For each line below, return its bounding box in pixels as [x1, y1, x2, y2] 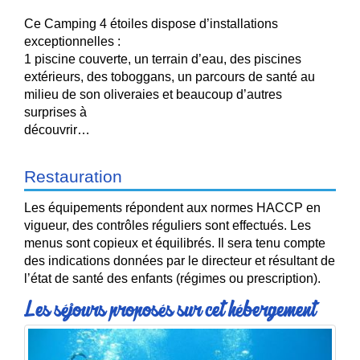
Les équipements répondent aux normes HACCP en [24, 201, 321, 215]
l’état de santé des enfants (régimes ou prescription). [24, 272, 321, 286]
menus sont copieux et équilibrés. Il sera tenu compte [24, 236, 325, 251]
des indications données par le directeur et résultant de [24, 254, 335, 268]
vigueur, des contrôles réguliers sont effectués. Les [24, 219, 311, 233]
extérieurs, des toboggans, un [24, 70, 195, 84]
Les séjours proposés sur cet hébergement [24, 297, 317, 323]
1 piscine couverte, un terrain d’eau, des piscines [24, 52, 301, 67]
